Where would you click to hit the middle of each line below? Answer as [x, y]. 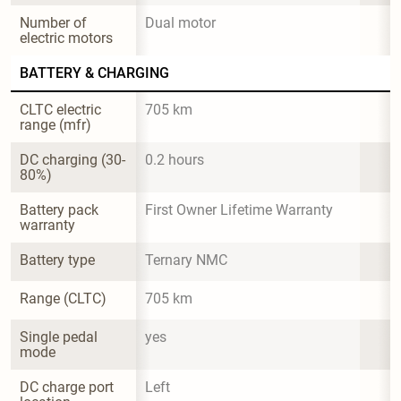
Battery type [57, 260]
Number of [55, 22]
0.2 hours [175, 159]
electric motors [66, 38]
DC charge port [68, 387]
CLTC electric [62, 109]
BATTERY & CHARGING [94, 73]
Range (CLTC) [63, 298]
